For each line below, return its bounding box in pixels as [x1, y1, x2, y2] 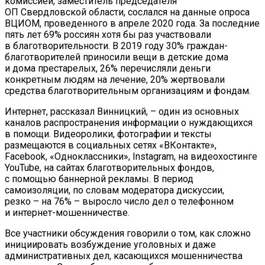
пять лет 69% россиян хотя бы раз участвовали [5, 29, 211, 41]
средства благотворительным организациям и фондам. [5, 85, 251, 97]
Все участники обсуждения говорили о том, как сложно [5, 228, 251, 240]
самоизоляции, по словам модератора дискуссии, [5, 185, 224, 196]
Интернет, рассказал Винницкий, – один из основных [5, 106, 239, 118]
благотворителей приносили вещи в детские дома [5, 51, 228, 63]
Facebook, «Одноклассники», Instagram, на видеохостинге [5, 151, 257, 163]
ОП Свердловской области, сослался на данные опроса [5, 7, 250, 18]
